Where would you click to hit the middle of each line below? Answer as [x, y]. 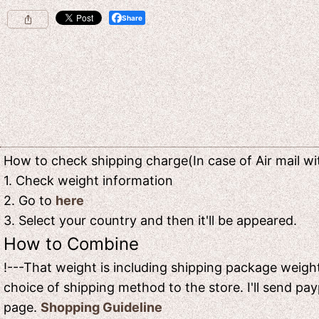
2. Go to [30, 200]
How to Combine [71, 244]
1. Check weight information [88, 180]
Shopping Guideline [101, 307]
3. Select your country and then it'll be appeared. [150, 220]
